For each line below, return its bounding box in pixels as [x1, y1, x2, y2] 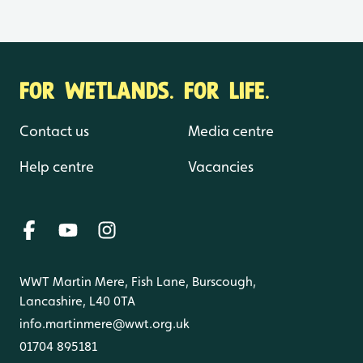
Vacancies [188, 158, 254, 176]
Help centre [19, 158, 94, 176]
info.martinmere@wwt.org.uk [19, 316, 190, 332]
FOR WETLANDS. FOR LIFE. [19, 72, 270, 106]
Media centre [188, 122, 274, 140]
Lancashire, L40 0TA [19, 293, 135, 310]
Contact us [19, 122, 89, 140]
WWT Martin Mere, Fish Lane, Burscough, [19, 274, 256, 290]
